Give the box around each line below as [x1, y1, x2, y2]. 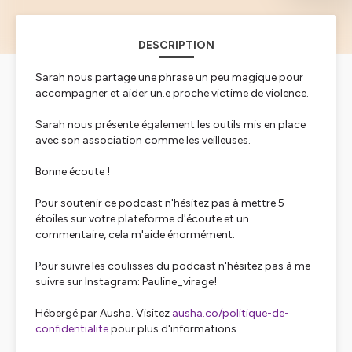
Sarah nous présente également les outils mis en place [35, 118, 306, 131]
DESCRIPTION [137, 38, 214, 52]
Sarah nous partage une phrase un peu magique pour [35, 71, 303, 84]
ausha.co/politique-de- [172, 306, 289, 320]
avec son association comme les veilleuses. [35, 134, 251, 147]
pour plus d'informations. [108, 322, 239, 335]
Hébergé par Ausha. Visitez [35, 306, 172, 320]
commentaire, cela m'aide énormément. [35, 228, 235, 241]
